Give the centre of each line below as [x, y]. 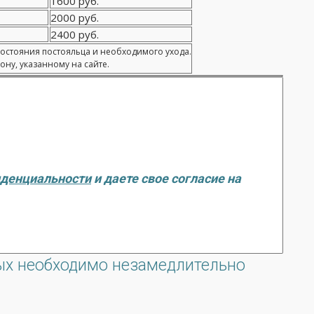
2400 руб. [75, 34]
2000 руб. [75, 18]
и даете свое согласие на [166, 178]
